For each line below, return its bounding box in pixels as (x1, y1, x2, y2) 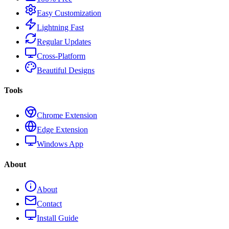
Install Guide (37, 213, 78, 222)
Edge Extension (37, 125, 88, 134)
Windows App (37, 140, 83, 149)
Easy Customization (37, 8, 101, 17)
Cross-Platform (37, 51, 85, 60)
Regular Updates (37, 37, 91, 46)
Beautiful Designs (37, 65, 95, 75)
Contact (37, 199, 62, 208)
